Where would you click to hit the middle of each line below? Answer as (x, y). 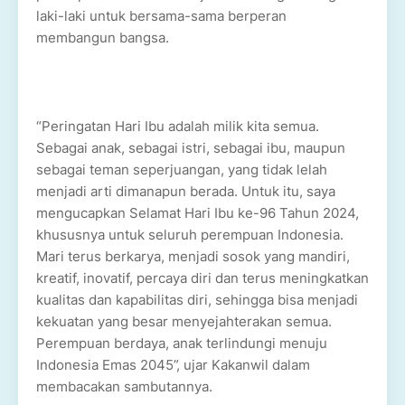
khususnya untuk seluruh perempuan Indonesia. (190, 235)
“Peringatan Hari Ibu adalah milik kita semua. (178, 127)
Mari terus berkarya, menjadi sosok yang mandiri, (193, 257)
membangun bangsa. (103, 38)
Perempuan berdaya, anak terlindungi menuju (182, 344)
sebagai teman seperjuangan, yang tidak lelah (182, 170)
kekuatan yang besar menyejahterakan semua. (184, 322)
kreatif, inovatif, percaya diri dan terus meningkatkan (202, 278)
